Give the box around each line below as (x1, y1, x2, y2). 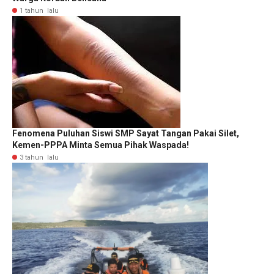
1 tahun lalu (20, 6, 59, 15)
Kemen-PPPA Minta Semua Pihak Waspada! (12, 139, 189, 150)
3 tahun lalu (20, 153, 59, 161)
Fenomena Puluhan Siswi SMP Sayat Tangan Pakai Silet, (12, 128, 239, 138)
